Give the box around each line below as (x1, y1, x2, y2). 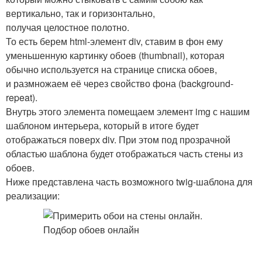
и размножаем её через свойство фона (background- (6, 77, 233, 90)
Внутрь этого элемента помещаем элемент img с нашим (6, 105, 250, 118)
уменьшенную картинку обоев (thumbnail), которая (6, 49, 225, 62)
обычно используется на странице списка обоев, (6, 63, 217, 76)
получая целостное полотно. (6, 20, 129, 34)
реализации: (6, 189, 60, 202)
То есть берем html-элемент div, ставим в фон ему (6, 35, 223, 48)
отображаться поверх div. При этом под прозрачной (6, 133, 230, 146)
